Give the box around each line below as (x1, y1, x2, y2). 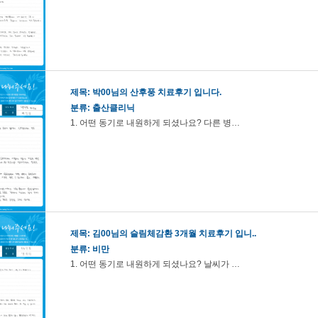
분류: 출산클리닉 (70, 103, 135, 113)
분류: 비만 (70, 244, 109, 254)
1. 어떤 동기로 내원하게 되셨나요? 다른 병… (70, 118, 240, 128)
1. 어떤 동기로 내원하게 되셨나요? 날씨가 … (70, 259, 240, 269)
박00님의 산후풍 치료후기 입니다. (92, 87, 221, 97)
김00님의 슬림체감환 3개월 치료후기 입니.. (92, 229, 256, 238)
